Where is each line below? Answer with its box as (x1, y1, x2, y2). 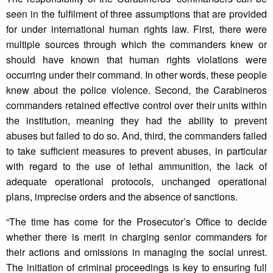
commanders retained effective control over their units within (6, 98, 267, 113)
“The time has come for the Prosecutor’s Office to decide (6, 214, 267, 229)
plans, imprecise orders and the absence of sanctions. (6, 190, 238, 204)
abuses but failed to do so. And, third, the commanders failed (6, 129, 267, 143)
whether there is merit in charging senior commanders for (6, 230, 267, 244)
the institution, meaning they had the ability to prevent (6, 113, 267, 128)
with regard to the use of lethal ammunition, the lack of (6, 159, 267, 174)
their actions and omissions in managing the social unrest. (6, 245, 267, 260)
